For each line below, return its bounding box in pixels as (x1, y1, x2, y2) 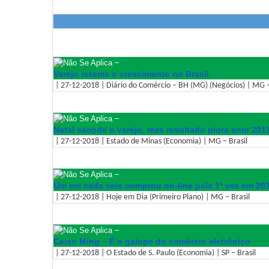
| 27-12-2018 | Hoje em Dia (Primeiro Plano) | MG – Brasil (53, 192, 250, 202)
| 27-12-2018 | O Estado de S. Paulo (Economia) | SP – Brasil (53, 248, 256, 258)
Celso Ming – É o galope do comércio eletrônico (53, 236, 250, 246)
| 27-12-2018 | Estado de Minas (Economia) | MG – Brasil (53, 136, 247, 146)
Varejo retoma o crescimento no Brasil (53, 68, 209, 79)
